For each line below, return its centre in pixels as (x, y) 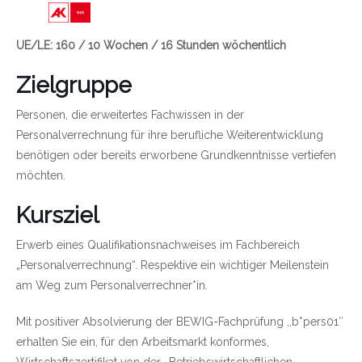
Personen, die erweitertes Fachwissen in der (130, 114)
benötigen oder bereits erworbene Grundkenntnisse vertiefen (176, 155)
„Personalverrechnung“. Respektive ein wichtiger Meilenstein (173, 265)
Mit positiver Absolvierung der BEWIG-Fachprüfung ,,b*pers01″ (180, 321)
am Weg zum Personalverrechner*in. (112, 285)
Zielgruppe (74, 85)
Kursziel (57, 215)
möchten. (41, 175)
